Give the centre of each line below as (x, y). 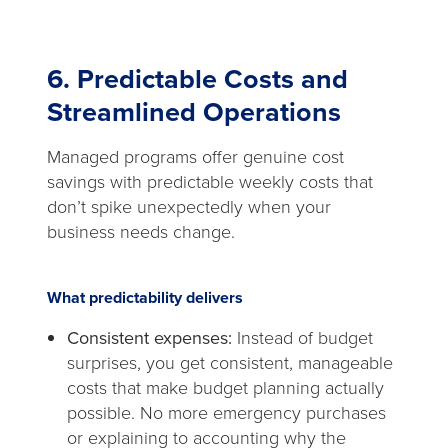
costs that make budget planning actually (225, 388)
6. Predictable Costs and (197, 79)
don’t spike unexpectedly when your (189, 207)
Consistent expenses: (152, 338)
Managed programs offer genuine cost (195, 157)
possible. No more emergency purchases (226, 413)
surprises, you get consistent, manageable (230, 363)
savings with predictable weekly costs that (210, 182)
